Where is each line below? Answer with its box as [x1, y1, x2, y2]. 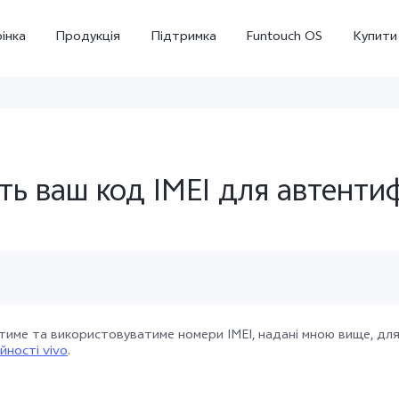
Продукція [55, 27, 121, 49]
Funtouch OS [246, 27, 323, 49]
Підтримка [150, 27, 216, 49]
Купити [352, 27, 397, 49]
